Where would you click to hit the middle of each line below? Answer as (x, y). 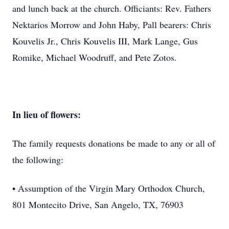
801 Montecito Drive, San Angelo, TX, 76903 (98, 204)
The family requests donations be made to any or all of (114, 143)
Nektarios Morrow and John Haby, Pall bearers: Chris (112, 25)
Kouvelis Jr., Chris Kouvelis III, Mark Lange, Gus (105, 41)
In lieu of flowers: (47, 114)
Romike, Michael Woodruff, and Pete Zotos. (95, 57)
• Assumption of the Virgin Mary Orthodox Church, (109, 188)
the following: (38, 159)
